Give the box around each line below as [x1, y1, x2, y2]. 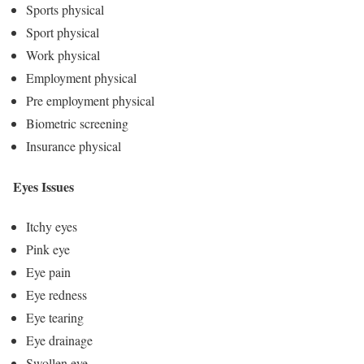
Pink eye [26, 240, 70, 258]
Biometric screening [26, 115, 128, 132]
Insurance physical [26, 137, 121, 155]
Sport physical [26, 24, 99, 41]
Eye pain [26, 262, 71, 280]
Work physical [26, 46, 100, 64]
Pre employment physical [26, 92, 154, 110]
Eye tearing [26, 308, 84, 326]
